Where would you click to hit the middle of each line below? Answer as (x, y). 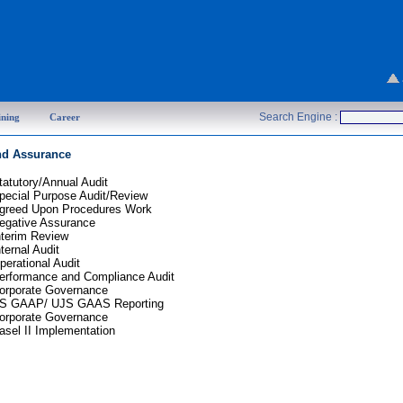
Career (65, 117)
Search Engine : (300, 117)
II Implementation (67, 331)
